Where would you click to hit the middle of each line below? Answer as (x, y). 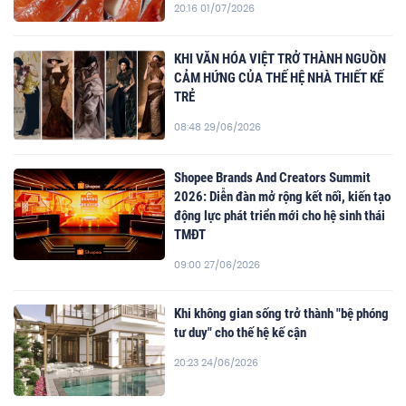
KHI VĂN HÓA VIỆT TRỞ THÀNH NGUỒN (280, 58)
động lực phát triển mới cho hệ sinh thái (280, 216)
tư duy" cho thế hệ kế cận (241, 333)
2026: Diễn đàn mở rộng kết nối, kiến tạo (283, 197)
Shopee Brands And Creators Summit (273, 178)
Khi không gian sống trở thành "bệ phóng (282, 314)
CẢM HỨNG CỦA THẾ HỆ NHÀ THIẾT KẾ (279, 77)
